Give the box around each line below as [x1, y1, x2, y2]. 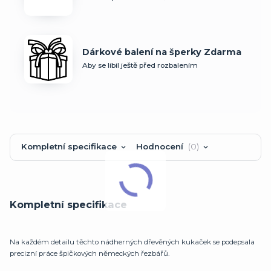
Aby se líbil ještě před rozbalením [82, 61, 198, 70]
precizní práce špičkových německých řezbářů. [10, 249, 169, 258]
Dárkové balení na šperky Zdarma [82, 47, 241, 58]
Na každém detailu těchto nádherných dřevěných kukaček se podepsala [10, 237, 255, 246]
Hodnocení [135, 142, 186, 152]
